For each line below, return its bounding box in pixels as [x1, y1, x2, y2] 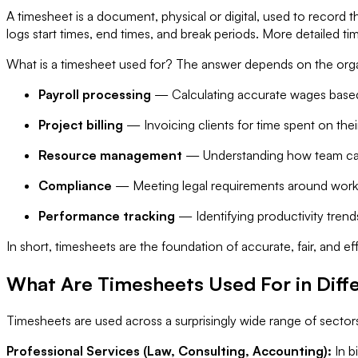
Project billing [38, 116, 123, 133]
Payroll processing [38, 86, 151, 102]
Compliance [38, 177, 112, 193]
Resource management [38, 146, 182, 163]
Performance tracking [38, 207, 175, 224]
